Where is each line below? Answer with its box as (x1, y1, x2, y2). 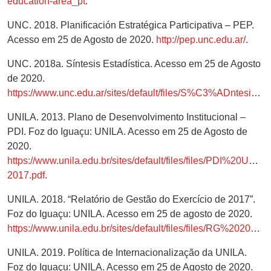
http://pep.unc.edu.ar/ (156, 34, 246, 45)
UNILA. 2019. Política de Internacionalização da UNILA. (7, 247, 247, 258)
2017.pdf (7, 169, 45, 180)
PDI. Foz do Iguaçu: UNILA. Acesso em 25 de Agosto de (7, 126, 247, 137)
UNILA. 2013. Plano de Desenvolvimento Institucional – (7, 111, 246, 122)
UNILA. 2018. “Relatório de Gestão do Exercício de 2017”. (7, 194, 255, 204)
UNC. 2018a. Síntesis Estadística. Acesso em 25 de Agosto (7, 58, 261, 69)
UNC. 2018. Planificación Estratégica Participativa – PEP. (7, 19, 254, 30)
